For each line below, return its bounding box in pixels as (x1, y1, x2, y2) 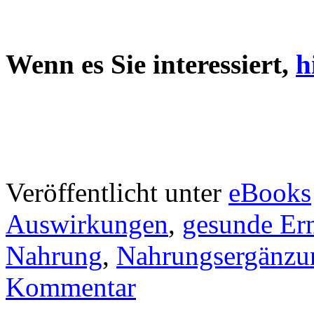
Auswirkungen (6, 209, 168, 240)
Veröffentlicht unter (6, 177, 221, 208)
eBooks (228, 177, 311, 208)
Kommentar (6, 272, 136, 303)
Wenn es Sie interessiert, (6, 49, 289, 80)
